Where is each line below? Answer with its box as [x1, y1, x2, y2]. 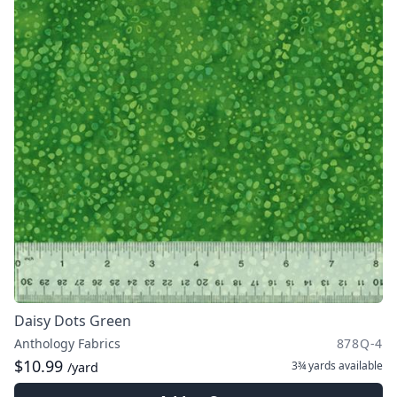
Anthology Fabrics [14, 335, 121, 352]
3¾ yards [292, 358, 336, 373]
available [336, 358, 383, 373]
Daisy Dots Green [14, 311, 131, 331]
